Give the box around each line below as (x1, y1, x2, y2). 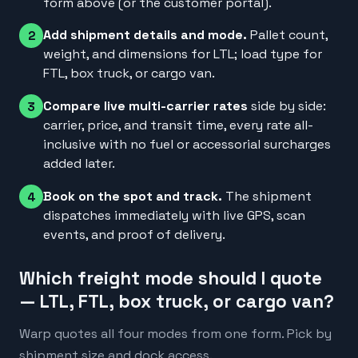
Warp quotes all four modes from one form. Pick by (19, 325, 332, 343)
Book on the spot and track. (43, 188, 223, 205)
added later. (43, 155, 116, 173)
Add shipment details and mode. (43, 26, 248, 44)
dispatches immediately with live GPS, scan (43, 207, 306, 225)
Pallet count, (247, 26, 328, 44)
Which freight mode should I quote (19, 267, 322, 291)
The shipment (222, 188, 312, 205)
